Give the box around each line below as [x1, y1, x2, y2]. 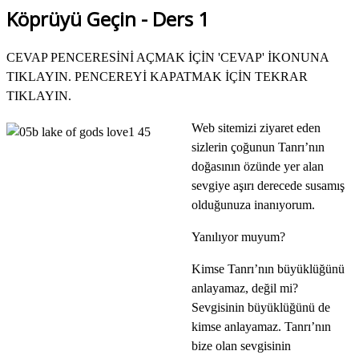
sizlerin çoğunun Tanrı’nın [192, 139, 325, 154]
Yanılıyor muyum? [192, 229, 285, 244]
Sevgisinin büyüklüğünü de [192, 300, 330, 314]
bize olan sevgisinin [192, 338, 291, 353]
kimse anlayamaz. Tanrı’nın [192, 319, 331, 333]
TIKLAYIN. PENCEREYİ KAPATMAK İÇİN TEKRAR [6, 69, 308, 83]
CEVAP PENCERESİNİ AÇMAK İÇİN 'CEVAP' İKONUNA [6, 50, 329, 64]
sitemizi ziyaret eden [215, 120, 321, 135]
